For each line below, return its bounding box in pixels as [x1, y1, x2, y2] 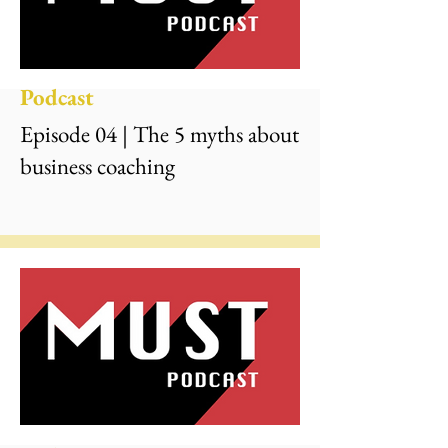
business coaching [20, 151, 175, 181]
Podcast [20, 82, 94, 112]
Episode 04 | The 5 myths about [20, 119, 299, 149]
